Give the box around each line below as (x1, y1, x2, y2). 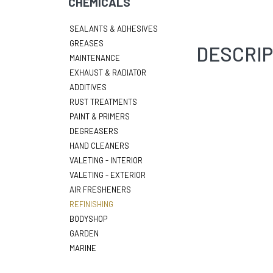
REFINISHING (69, 199, 113, 209)
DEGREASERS (69, 126, 118, 136)
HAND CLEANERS (69, 141, 129, 151)
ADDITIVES (69, 82, 107, 92)
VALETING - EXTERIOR (69, 170, 146, 180)
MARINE (69, 243, 96, 253)
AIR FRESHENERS (69, 185, 131, 194)
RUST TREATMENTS (69, 97, 137, 107)
